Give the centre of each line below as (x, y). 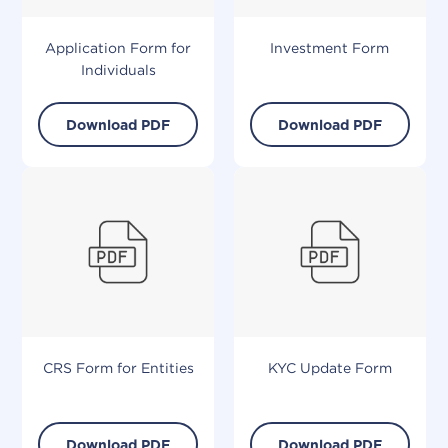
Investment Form (330, 48)
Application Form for (118, 48)
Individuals (118, 70)
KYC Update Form (329, 368)
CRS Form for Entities (118, 368)
